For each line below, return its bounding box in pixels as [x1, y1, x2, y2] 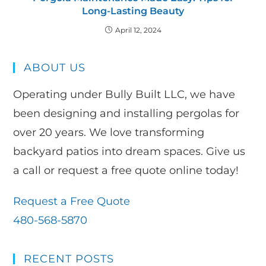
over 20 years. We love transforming [13, 126, 205, 140]
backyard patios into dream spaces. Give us [13, 145, 246, 159]
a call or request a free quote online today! [13, 164, 239, 178]
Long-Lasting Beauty [82, 5, 184, 17]
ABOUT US [24, 61, 86, 75]
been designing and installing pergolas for [13, 107, 240, 121]
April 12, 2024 [115, 26, 161, 35]
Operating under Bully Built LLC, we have [13, 88, 236, 102]
